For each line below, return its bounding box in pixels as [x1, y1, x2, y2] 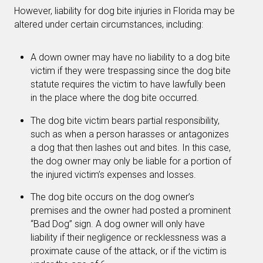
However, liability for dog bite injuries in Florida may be [14, 5, 235, 17]
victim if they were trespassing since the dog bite [31, 65, 231, 77]
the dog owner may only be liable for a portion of [31, 155, 231, 167]
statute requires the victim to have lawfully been [31, 79, 225, 90]
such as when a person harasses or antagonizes [31, 128, 229, 140]
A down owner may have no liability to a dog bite [31, 52, 230, 63]
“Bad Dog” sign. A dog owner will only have [31, 218, 205, 230]
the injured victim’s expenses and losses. [31, 168, 196, 180]
